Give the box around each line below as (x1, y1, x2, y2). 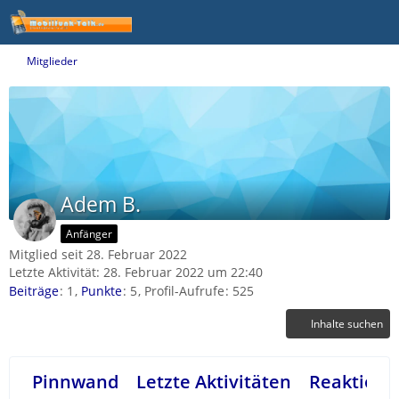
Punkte (81, 282, 122, 300)
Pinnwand (32, 370, 118, 395)
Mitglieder (27, 53, 77, 69)
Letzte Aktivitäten (136, 370, 291, 395)
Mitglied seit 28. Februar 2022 (9, 246, 187, 263)
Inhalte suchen (311, 316, 383, 332)
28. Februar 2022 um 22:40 (103, 264, 263, 281)
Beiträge (9, 282, 59, 300)
